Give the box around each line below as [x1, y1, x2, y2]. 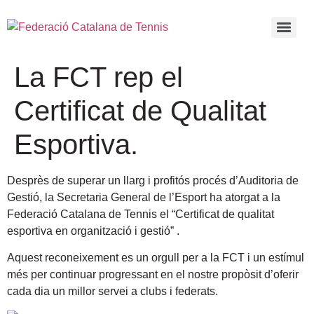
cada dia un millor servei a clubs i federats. [7, 285, 218, 298]
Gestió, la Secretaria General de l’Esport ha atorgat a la [7, 191, 280, 203]
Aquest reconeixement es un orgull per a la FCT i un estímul [7, 252, 304, 264]
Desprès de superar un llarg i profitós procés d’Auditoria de [7, 175, 299, 186]
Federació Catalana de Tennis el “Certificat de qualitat [7, 208, 274, 220]
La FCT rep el [14, 62, 183, 93]
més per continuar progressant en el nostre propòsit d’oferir [7, 268, 299, 281]
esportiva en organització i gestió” [7, 225, 174, 237]
